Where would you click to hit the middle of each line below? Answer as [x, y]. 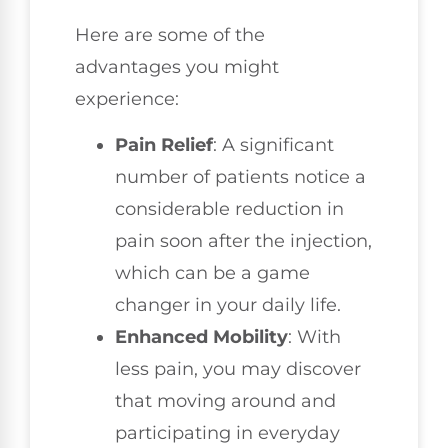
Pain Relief [164, 144]
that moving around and [225, 400]
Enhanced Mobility [201, 336]
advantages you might [177, 66]
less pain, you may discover [238, 368]
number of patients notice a [240, 176]
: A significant [273, 144]
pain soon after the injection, [243, 240]
